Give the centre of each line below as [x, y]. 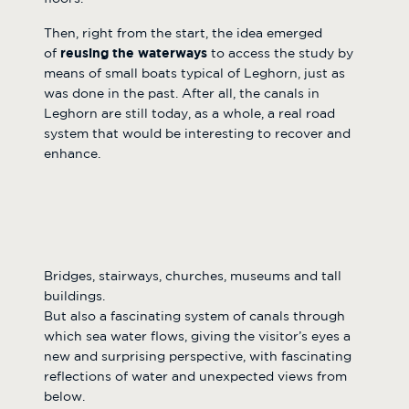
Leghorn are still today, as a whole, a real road [189, 114]
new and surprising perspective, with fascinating [198, 357]
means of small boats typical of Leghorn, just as [194, 73]
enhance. [72, 154]
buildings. [74, 296]
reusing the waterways [134, 53]
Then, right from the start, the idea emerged [183, 33]
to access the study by [280, 53]
